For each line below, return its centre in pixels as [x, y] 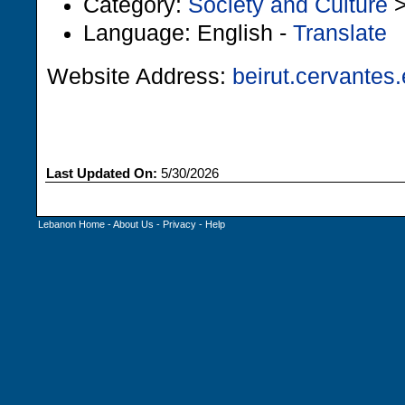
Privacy [179, 224]
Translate [340, 33]
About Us [133, 224]
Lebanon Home [71, 224]
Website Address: [140, 76]
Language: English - [188, 33]
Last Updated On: [102, 174]
